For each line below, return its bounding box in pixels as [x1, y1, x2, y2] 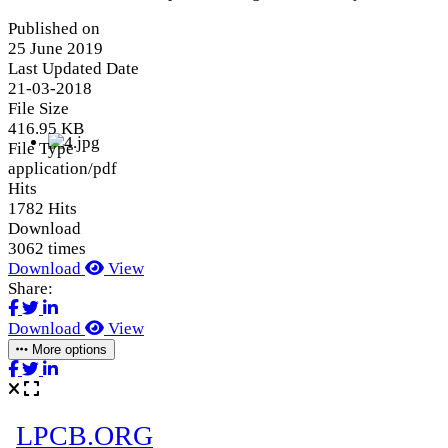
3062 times [8, 239, 86, 259]
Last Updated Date [8, 59, 139, 79]
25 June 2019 [8, 39, 103, 59]
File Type [8, 139, 74, 159]
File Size [8, 99, 69, 119]
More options [28, 342, 107, 358]
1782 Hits [8, 199, 77, 219]
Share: [8, 279, 53, 299]
